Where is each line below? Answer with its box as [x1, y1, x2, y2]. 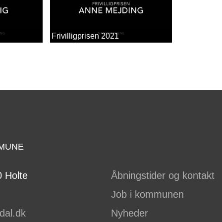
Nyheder [111, 207, 148, 219]
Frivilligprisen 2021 [51, 31, 119, 40]
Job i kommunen [111, 188, 184, 200]
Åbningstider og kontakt [111, 169, 215, 181]
